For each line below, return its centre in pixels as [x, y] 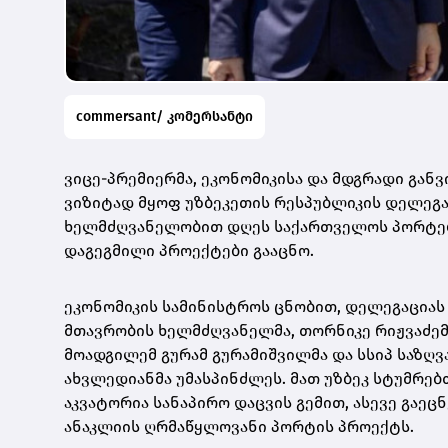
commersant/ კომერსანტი [164, 116]
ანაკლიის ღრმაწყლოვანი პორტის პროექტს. [239, 426]
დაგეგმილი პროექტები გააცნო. [189, 250]
